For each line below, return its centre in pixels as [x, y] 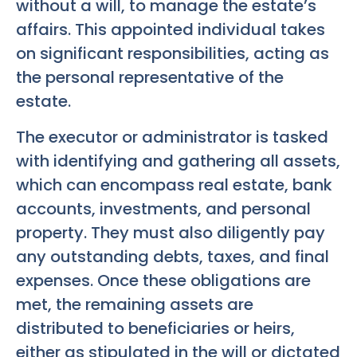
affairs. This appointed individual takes [171, 30]
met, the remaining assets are [135, 304]
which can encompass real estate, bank [174, 184]
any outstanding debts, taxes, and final [173, 256]
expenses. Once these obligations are [163, 280]
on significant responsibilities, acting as [173, 54]
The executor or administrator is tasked [172, 137]
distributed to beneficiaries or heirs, [155, 328]
